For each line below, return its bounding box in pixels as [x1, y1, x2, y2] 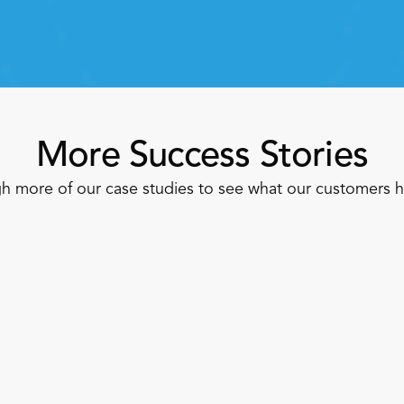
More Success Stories [35, 139, 368, 175]
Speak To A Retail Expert [78, 30, 236, 45]
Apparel [303, 294, 350, 310]
